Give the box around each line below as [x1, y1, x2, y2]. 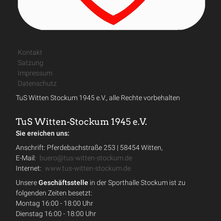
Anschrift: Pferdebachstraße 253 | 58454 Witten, [16, 144, 163, 151]
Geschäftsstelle [38, 179, 88, 186]
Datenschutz [17, 79, 57, 87]
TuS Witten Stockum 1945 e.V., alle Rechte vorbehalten [16, 94, 180, 102]
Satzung [17, 59, 43, 67]
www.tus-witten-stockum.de [44, 164, 131, 172]
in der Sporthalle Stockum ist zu [88, 179, 185, 186]
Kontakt [17, 48, 42, 56]
